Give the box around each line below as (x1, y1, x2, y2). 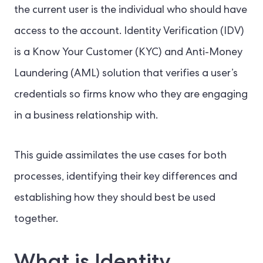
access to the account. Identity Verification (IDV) (14, 26, 244, 37)
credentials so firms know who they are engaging (14, 90, 248, 100)
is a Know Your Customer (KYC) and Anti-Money (14, 48, 242, 58)
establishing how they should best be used (14, 193, 215, 204)
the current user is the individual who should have (14, 5, 247, 16)
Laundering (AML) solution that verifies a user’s (14, 69, 238, 79)
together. (14, 214, 58, 225)
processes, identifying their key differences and (14, 172, 237, 183)
